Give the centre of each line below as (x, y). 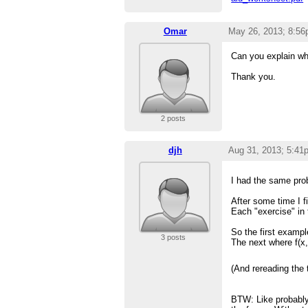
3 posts (173, 238)
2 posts (173, 119)
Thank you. (254, 77)
